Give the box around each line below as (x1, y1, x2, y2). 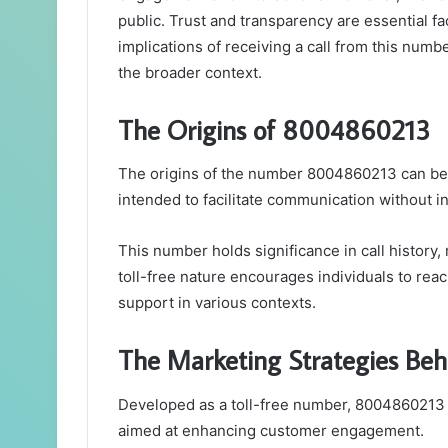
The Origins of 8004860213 (118, 111, 430, 147)
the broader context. (118, 62, 262, 82)
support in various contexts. (118, 293, 316, 313)
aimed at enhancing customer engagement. (118, 420, 424, 440)
